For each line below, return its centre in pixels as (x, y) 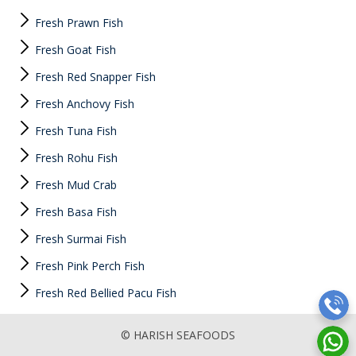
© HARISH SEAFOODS (178, 335)
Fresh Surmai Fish (79, 239)
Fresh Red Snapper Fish (94, 77)
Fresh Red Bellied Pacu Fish (104, 293)
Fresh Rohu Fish (75, 158)
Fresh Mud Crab (74, 185)
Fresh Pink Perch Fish (88, 266)
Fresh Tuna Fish (74, 131)
